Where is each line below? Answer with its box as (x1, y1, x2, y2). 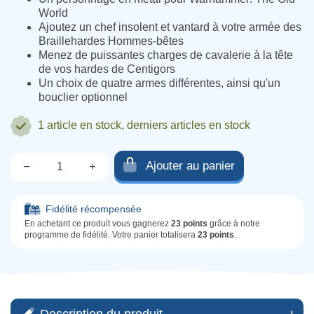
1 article (38, 119, 80, 132)
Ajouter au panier (146, 158, 235, 172)
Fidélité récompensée (46, 203, 142, 214)
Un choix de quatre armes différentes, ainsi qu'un (39, 77, 280, 89)
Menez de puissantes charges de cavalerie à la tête (39, 49, 293, 61)
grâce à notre (207, 219, 260, 228)
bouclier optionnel (39, 91, 128, 103)
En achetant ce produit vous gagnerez (25, 219, 171, 228)
